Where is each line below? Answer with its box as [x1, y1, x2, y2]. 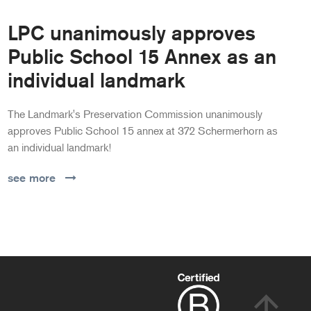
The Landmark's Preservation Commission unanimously [7, 106, 262, 121]
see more [7, 171, 56, 185]
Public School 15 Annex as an [7, 44, 276, 68]
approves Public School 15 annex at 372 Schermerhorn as [7, 123, 278, 137]
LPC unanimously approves [7, 20, 255, 44]
